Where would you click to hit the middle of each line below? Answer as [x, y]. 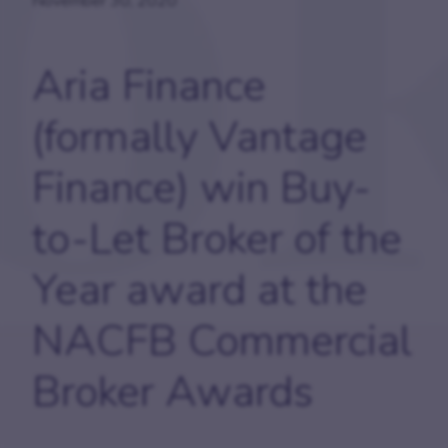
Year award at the [199, 290]
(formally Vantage [199, 137]
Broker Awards [172, 392]
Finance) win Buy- [201, 188]
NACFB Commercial [222, 341]
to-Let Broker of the [217, 239]
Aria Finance [149, 86]
